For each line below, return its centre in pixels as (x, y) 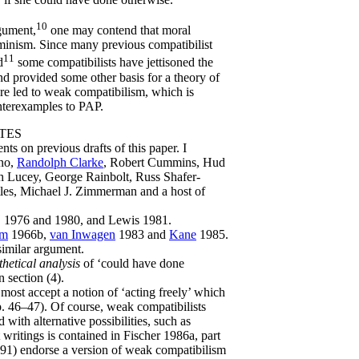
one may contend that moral (119, 30)
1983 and (142, 234)
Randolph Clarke (60, 162)
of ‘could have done (132, 263)
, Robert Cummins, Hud (164, 162)
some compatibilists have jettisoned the (114, 63)
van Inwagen (83, 234)
